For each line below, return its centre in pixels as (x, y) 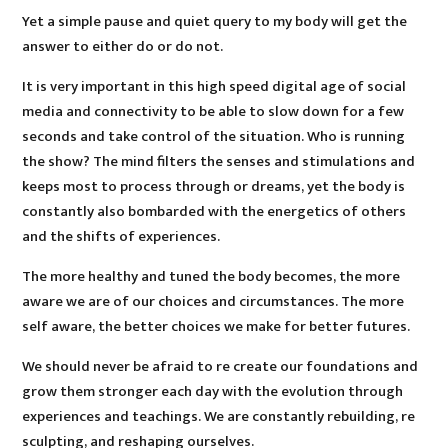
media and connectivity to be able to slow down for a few (213, 112)
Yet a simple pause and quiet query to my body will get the (215, 22)
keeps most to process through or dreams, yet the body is (214, 187)
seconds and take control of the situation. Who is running (214, 137)
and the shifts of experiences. (121, 237)
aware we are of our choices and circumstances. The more (213, 302)
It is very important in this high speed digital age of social (214, 87)
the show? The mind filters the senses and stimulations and (219, 162)
